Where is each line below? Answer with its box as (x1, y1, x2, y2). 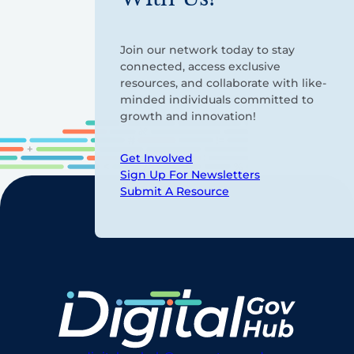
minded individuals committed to (120, 92, 314, 107)
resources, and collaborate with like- (120, 76, 326, 91)
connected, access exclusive (120, 59, 281, 74)
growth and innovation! (120, 109, 256, 124)
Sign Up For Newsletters (120, 168, 260, 183)
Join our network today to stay (120, 43, 295, 58)
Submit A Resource (120, 184, 229, 199)
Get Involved (120, 151, 193, 166)
